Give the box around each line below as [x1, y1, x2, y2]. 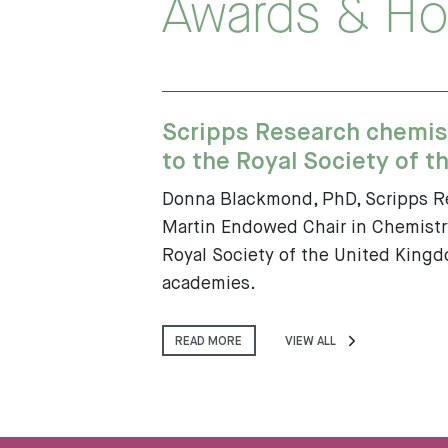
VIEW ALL [285, 335, 337, 348]
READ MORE [175, 335, 243, 348]
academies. [162, 274, 256, 293]
